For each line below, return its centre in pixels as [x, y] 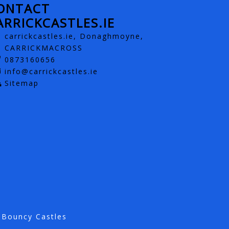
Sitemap [21, 83]
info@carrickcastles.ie [51, 71]
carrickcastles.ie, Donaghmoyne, [74, 36]
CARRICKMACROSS [43, 48]
